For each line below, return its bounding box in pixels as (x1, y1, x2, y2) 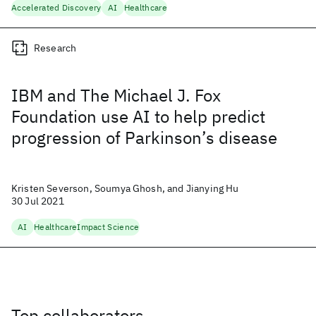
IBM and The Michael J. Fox (11, 84, 221, 107)
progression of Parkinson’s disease (11, 126, 277, 149)
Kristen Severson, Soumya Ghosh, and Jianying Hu (11, 182, 239, 195)
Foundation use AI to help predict (11, 105, 265, 128)
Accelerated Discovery (11, 2, 102, 13)
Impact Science (77, 221, 140, 232)
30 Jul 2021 (11, 195, 64, 207)
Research (34, 42, 77, 54)
